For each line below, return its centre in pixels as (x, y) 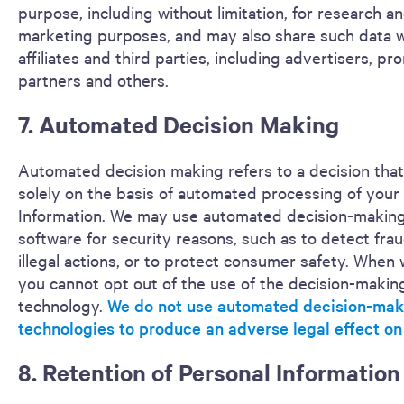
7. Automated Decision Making (179, 124)
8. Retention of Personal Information (209, 372)
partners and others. (93, 79)
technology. (63, 305)
